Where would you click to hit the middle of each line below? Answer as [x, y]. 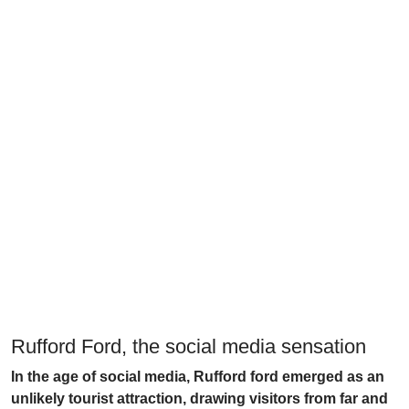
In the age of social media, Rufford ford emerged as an [198, 377]
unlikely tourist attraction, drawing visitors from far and [199, 399]
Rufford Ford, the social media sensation [189, 346]
